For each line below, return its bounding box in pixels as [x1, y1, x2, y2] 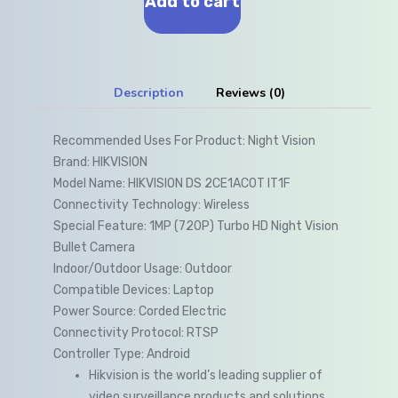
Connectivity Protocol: [53, 324, 184, 340]
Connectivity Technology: [53, 196, 201, 212]
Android [147, 346, 190, 362]
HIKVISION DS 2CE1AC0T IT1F [128, 175, 291, 191]
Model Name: [53, 175, 125, 191]
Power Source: [53, 303, 136, 319]
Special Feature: [53, 218, 147, 234]
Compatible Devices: [53, 282, 171, 298]
